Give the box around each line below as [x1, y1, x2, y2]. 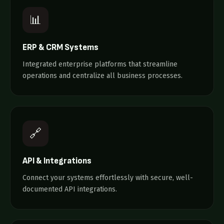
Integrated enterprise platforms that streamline [22, 60, 177, 68]
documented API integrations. [22, 185, 117, 193]
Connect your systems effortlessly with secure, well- [22, 173, 193, 182]
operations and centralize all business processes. [22, 71, 182, 80]
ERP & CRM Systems [22, 42, 98, 52]
